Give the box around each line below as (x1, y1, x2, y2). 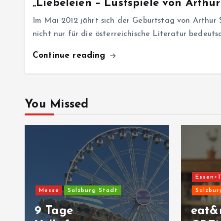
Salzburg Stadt (67, 187, 118, 193)
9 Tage (35, 205, 73, 217)
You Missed (25, 99, 89, 110)
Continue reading (33, 51, 109, 60)
